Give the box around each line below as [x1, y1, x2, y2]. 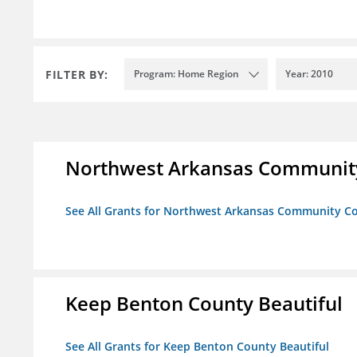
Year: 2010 [285, 67, 333, 81]
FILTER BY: [45, 66, 108, 82]
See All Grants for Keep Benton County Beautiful [65, 339, 329, 355]
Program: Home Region [134, 67, 239, 81]
